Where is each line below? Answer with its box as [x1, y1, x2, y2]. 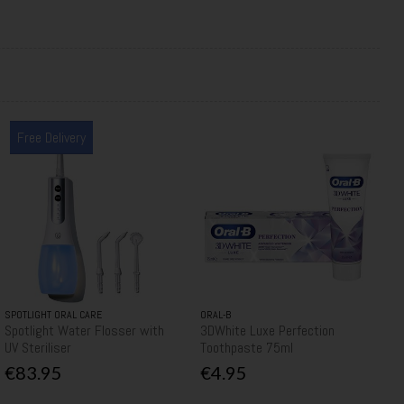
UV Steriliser [4, 337, 71, 357]
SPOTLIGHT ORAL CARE [4, 307, 102, 322]
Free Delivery [16, 127, 86, 147]
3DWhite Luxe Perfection [199, 320, 335, 340]
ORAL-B [199, 307, 231, 322]
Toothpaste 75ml [199, 337, 293, 357]
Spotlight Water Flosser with [4, 320, 164, 340]
